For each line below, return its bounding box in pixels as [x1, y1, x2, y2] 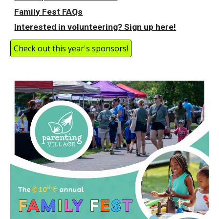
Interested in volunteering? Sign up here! [14, 22, 176, 32]
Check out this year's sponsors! [14, 43, 129, 54]
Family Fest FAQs [14, 7, 83, 17]
